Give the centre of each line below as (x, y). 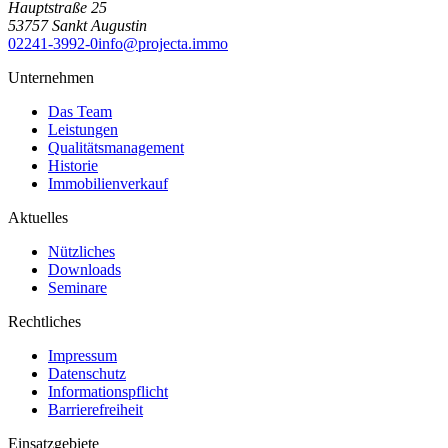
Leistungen (83, 129)
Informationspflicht (108, 391)
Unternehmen (51, 77)
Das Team (80, 111)
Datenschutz (87, 373)
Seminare (77, 287)
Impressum (82, 355)
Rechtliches (44, 321)
